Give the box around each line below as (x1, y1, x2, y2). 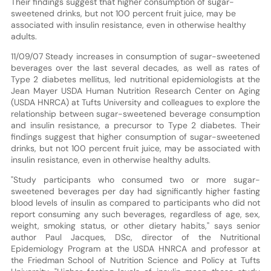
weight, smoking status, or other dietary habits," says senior (10, 220, 261, 231)
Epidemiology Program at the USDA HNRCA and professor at (10, 243, 261, 254)
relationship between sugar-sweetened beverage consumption (10, 108, 261, 119)
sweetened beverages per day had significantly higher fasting (10, 185, 261, 197)
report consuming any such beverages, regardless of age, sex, (10, 208, 261, 220)
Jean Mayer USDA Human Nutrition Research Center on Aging (10, 85, 261, 96)
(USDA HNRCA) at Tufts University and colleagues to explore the (10, 96, 261, 108)
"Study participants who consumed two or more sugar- (10, 174, 261, 185)
